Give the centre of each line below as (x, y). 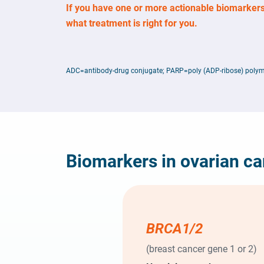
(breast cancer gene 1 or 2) (202, 248)
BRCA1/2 (174, 229)
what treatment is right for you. (132, 23)
